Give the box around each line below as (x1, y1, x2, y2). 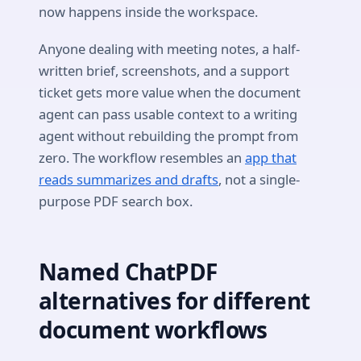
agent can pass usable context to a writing (39, 104, 297, 123)
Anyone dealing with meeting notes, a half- (39, 39, 300, 58)
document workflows (39, 313, 268, 345)
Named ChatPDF (39, 255, 218, 287)
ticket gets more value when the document (39, 82, 301, 102)
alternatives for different (39, 284, 310, 316)
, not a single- (218, 169, 300, 189)
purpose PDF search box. (39, 191, 193, 210)
